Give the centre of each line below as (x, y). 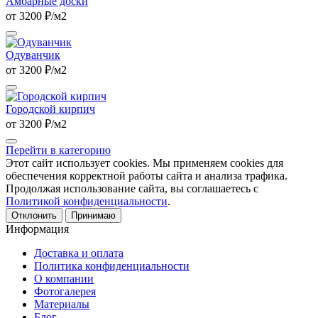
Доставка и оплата (79, 253)
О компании (64, 278)
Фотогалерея (65, 291)
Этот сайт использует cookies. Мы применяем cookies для (144, 163)
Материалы (62, 304)
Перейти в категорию (58, 150)
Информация (37, 229)
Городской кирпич (50, 109)
